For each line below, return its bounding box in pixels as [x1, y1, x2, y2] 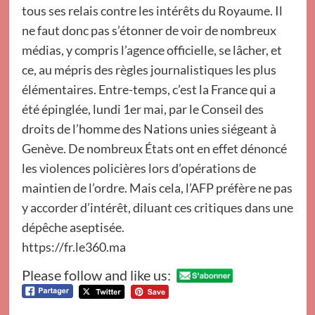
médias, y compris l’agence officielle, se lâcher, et [21, 42, 282, 58]
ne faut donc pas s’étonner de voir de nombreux [21, 22, 276, 38]
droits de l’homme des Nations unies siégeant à [21, 121, 276, 136]
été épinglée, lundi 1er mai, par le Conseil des [21, 101, 264, 117]
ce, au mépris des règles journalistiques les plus [21, 62, 276, 77]
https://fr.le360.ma [21, 239, 126, 255]
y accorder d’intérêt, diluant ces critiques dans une [21, 200, 293, 215]
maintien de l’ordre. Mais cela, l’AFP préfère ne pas [21, 180, 292, 195]
